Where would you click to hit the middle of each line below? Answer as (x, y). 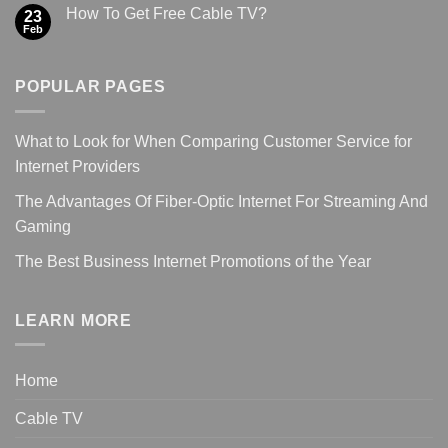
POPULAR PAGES (90, 87)
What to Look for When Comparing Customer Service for (213, 141)
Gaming (43, 226)
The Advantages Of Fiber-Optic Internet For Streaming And (221, 201)
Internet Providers (77, 166)
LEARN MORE (73, 320)
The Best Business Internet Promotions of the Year (193, 261)
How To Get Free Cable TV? (166, 14)
